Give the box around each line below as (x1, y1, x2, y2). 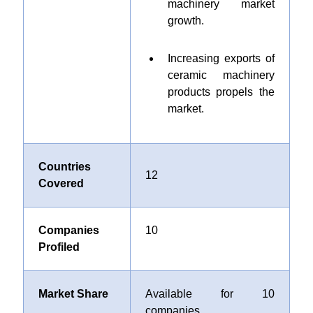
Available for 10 (145, 288, 275, 300)
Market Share (38, 288, 108, 300)
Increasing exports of (167, 52, 275, 64)
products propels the (167, 86, 275, 98)
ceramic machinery (167, 69, 275, 81)
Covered (38, 177, 84, 189)
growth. (167, 15, 204, 27)
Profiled (38, 241, 80, 253)
